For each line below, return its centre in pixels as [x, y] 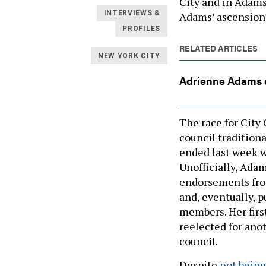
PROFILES [141, 28]
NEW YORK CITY [129, 56]
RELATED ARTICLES [218, 48]
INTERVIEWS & [132, 13]
